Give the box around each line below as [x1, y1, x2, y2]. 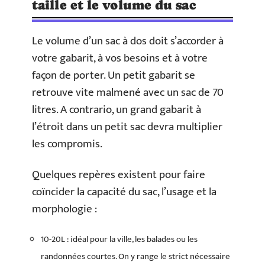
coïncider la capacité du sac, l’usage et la [32, 182, 216, 201]
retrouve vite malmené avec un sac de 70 [32, 83, 224, 102]
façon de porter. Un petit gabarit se [32, 66, 195, 85]
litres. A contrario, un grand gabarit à [32, 101, 201, 119]
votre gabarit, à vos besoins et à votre [32, 49, 208, 67]
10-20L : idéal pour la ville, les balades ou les [41, 232, 198, 247]
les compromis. [32, 135, 102, 153]
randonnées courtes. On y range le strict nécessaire [41, 249, 230, 264]
